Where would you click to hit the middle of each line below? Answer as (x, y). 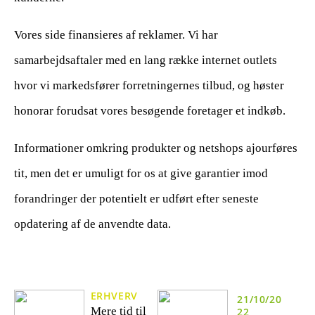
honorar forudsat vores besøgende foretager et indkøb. (150, 110)
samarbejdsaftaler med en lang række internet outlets (146, 60)
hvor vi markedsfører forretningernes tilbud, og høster (149, 85)
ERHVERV (114, 296)
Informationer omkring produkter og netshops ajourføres (156, 148)
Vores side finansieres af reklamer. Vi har (116, 34)
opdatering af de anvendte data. (92, 224)
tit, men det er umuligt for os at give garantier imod (141, 173)
